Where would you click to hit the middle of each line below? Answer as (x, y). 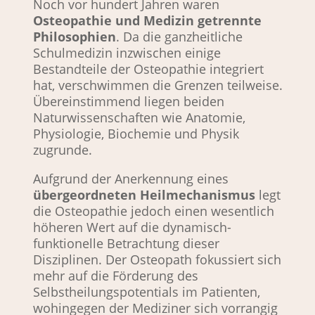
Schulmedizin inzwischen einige (127, 53)
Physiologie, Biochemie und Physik (136, 134)
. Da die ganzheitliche (179, 37)
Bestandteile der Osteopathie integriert (148, 69)
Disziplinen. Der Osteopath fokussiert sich (157, 259)
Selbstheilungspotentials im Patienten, (146, 292)
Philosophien (74, 37)
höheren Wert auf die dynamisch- (132, 227)
